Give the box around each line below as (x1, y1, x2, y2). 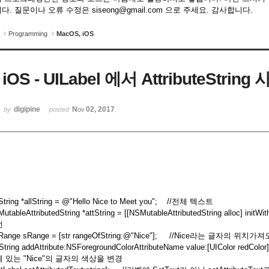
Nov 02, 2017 (72, 104, 115, 113)
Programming (8, 30, 47, 37)
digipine (14, 104, 41, 113)
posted (49, 105, 71, 113)
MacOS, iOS (56, 30, 94, 37)
